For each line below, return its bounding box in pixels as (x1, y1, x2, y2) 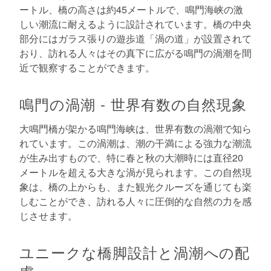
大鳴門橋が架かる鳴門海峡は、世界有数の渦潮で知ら (19, 121, 252, 135)
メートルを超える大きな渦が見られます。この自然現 (19, 165, 252, 179)
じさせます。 (19, 208, 77, 223)
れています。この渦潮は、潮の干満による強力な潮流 (19, 135, 252, 150)
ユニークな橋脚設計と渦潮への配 (19, 241, 250, 263)
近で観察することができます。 (19, 60, 155, 74)
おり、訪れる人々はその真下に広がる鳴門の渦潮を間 (19, 45, 252, 60)
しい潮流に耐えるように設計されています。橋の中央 (19, 16, 252, 31)
